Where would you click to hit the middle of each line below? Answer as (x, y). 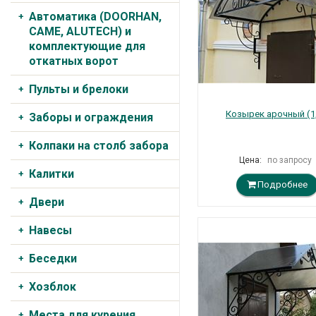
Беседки (53, 259)
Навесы (50, 230)
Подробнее (281, 184)
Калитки (51, 174)
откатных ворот (74, 61)
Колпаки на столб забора (99, 146)
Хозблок (53, 287)
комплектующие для (87, 46)
